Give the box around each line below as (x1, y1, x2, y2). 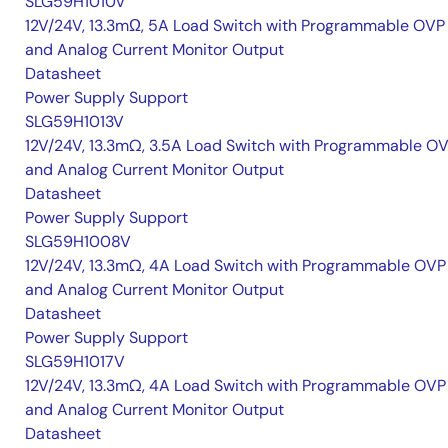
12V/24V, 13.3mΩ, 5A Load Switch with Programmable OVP (25, 15, 445, 36)
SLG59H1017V (25, 351, 125, 372)
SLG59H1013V (25, 111, 124, 132)
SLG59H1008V (25, 231, 131, 252)
